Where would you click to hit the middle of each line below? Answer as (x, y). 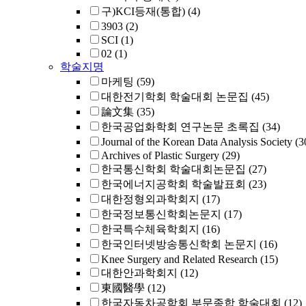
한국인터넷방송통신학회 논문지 (179, 244)
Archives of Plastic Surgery (160, 155)
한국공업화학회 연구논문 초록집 (180, 127)
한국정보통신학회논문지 (161, 214)
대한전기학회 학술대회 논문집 (175, 97)
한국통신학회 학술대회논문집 (173, 169)
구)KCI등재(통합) (143, 11)
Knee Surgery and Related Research (179, 259)
